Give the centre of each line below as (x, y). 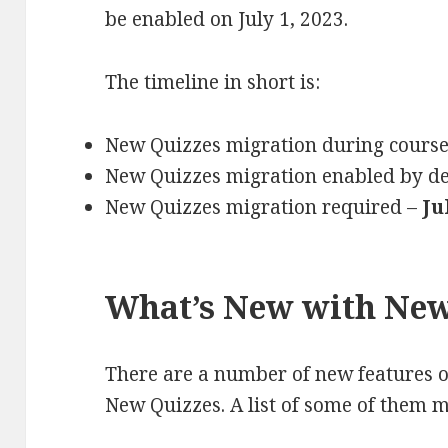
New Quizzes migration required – (264, 206)
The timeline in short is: (213, 81)
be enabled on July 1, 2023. (227, 18)
